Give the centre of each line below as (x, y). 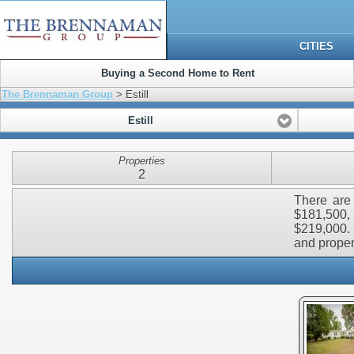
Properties (141, 161)
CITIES (317, 46)
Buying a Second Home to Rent (177, 73)
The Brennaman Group (58, 95)
